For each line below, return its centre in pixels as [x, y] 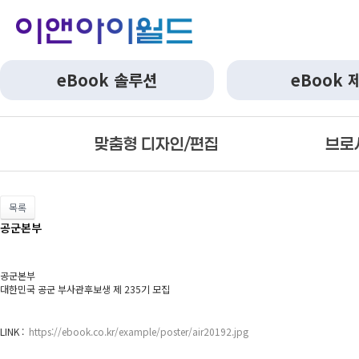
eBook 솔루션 [107, 79]
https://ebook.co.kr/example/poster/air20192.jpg [139, 331]
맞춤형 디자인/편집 [156, 143]
